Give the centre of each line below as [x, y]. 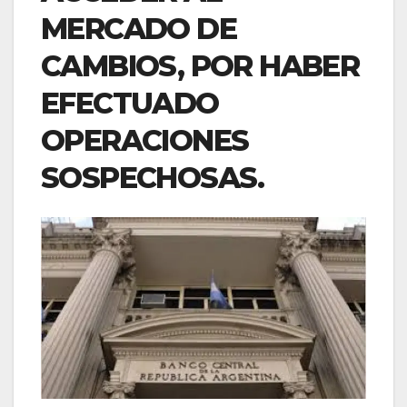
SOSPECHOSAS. [153, 178]
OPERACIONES [145, 141]
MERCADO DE [139, 29]
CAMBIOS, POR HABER [200, 66]
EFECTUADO [130, 104]
